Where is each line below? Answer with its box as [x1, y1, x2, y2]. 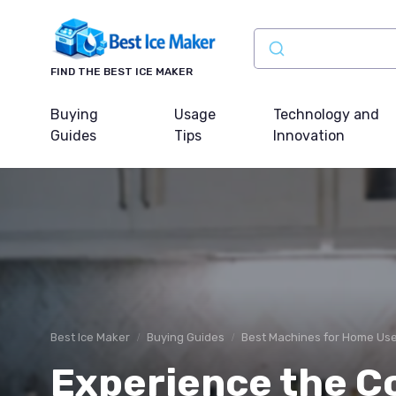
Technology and [273, 105, 380, 123]
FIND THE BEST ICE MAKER [50, 65, 193, 78]
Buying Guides [147, 330, 225, 344]
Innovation [273, 126, 346, 144]
